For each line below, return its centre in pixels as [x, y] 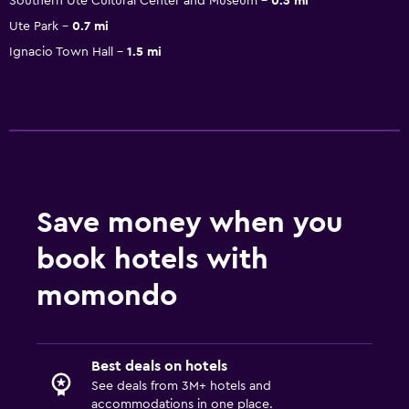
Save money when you [190, 222]
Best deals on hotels [159, 366]
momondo [107, 295]
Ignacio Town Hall [61, 52]
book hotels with [152, 259]
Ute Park [34, 26]
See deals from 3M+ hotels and [181, 386]
